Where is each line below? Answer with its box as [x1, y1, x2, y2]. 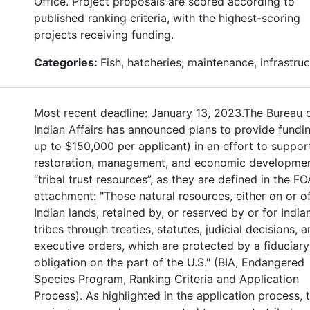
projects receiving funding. [34, 27, 174, 42]
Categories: [34, 55, 100, 69]
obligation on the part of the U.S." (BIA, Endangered [34, 255, 304, 269]
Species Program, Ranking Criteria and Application [34, 271, 299, 286]
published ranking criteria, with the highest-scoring [34, 10, 300, 25]
